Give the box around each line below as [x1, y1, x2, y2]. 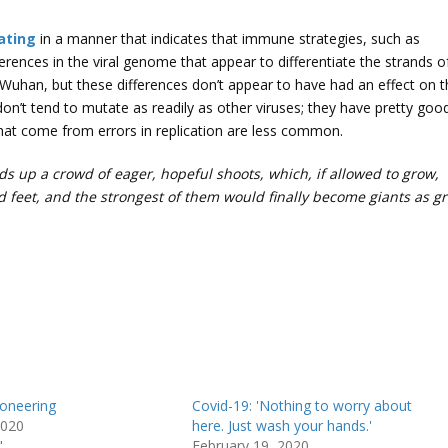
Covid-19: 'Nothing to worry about [191, 396, 412, 416]
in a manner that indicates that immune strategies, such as [36, 29, 420, 49]
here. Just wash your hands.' [191, 416, 372, 436]
